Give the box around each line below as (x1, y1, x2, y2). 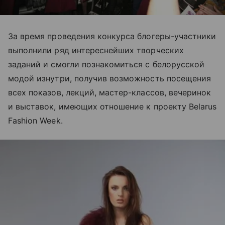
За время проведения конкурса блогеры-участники (8, 31, 216, 42)
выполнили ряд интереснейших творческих (8, 45, 184, 56)
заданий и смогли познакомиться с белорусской (8, 59, 205, 70)
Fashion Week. (8, 116, 63, 126)
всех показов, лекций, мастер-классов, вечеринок (8, 87, 211, 98)
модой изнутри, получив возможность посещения (8, 73, 211, 84)
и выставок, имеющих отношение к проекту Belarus (8, 101, 217, 112)
